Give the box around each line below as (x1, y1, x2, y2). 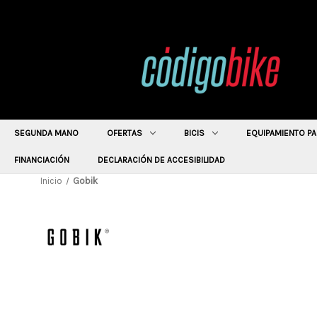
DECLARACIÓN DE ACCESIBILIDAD (98, 155, 225, 165)
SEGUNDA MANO (14, 128, 79, 138)
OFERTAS (107, 128, 142, 138)
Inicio (40, 175, 62, 186)
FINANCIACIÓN (14, 155, 69, 165)
